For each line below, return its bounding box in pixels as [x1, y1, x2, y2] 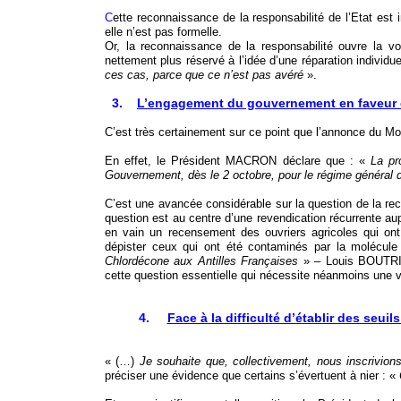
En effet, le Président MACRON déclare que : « [105, 154, 371, 168]
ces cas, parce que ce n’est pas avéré [105, 68, 303, 82]
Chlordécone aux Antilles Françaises [105, 254, 303, 269]
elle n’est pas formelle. [105, 25, 226, 39]
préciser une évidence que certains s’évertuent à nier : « [105, 369, 399, 383]
